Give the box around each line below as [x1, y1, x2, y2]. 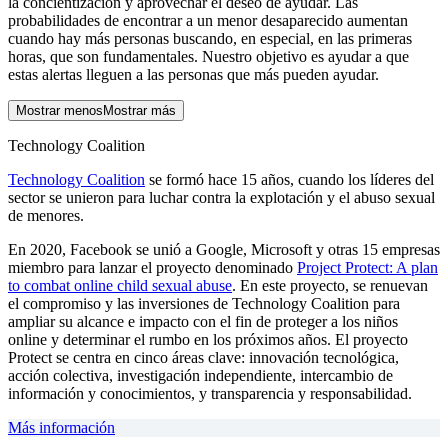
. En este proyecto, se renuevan [232, 277, 428, 294]
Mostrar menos [16, 103, 103, 118]
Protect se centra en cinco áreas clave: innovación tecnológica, [8, 349, 399, 366]
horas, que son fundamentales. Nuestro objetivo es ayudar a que [8, 48, 409, 65]
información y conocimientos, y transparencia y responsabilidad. [8, 385, 412, 402]
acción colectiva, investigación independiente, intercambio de [8, 367, 393, 384]
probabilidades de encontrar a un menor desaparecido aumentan [8, 12, 408, 29]
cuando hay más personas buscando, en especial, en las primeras [8, 30, 412, 47]
